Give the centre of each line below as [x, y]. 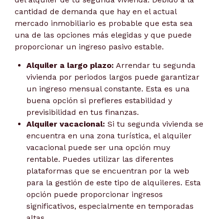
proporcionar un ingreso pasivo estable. [89, 46]
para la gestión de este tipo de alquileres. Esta [114, 183]
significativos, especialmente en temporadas [110, 206]
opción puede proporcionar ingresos [95, 195]
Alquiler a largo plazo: [70, 66]
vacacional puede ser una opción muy [98, 148]
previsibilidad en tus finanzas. [83, 112]
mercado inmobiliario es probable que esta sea [104, 23]
